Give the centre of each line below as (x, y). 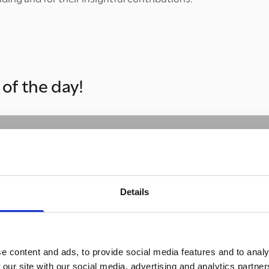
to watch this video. (209, 240)
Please (30, 240)
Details (134, 192)
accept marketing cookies (104, 240)
